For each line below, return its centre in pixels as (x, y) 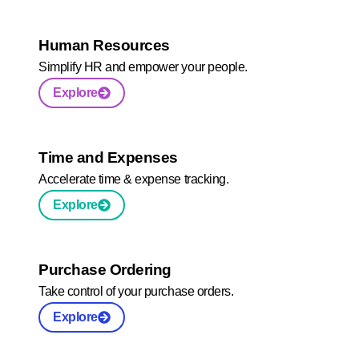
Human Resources (104, 46)
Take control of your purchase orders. (136, 292)
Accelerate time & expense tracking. (134, 179)
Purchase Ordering (105, 270)
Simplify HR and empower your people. (143, 67)
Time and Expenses (108, 158)
